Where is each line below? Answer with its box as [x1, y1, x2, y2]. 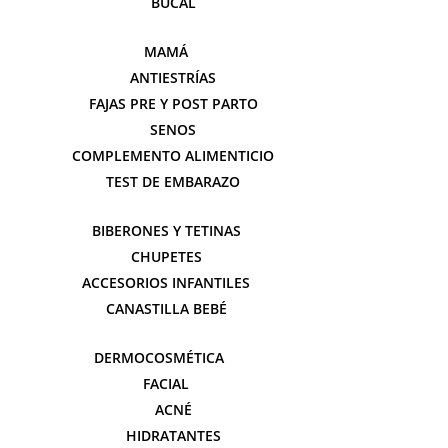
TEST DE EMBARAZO [106, 172, 240, 191]
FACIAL [143, 374, 189, 393]
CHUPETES [130, 247, 202, 266]
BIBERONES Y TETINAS [91, 221, 241, 240]
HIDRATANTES [125, 426, 221, 445]
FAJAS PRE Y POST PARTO [88, 94, 258, 113]
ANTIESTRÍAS [130, 68, 216, 87]
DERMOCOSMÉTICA [94, 348, 224, 367]
